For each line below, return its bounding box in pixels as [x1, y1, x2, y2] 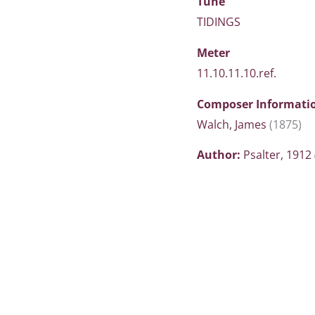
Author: [197, 147, 243, 162]
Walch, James [197, 117, 269, 132]
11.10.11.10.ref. [197, 65, 276, 81]
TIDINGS [197, 14, 240, 30]
